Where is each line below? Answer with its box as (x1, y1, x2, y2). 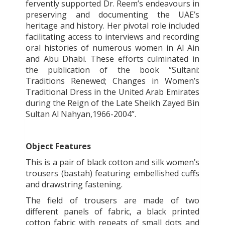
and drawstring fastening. (26, 179, 123, 190)
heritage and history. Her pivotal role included (26, 20, 199, 32)
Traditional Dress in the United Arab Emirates (26, 86, 199, 98)
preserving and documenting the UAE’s (26, 9, 199, 21)
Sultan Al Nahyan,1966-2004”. (26, 108, 136, 120)
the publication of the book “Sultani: (26, 64, 199, 76)
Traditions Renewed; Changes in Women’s (26, 75, 199, 87)
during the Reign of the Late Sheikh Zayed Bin (26, 97, 199, 109)
